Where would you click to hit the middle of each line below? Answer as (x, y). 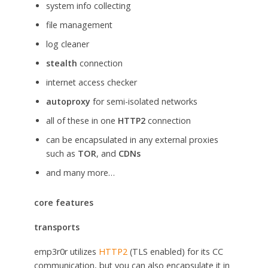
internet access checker (91, 83)
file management (79, 25)
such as (62, 154)
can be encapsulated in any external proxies (132, 140)
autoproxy (68, 102)
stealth (61, 63)
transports (57, 227)
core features (63, 202)
